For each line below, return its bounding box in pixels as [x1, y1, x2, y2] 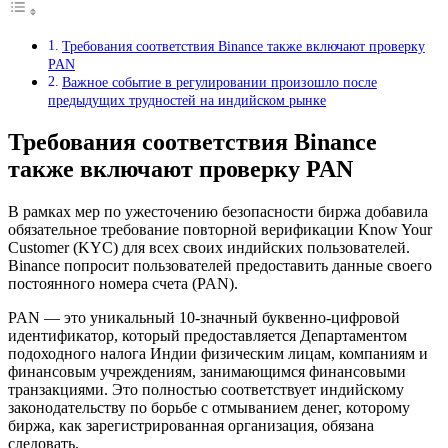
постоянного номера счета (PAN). [8, 274, 238, 292]
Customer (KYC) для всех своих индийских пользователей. [8, 238, 410, 256]
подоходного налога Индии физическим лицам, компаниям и [8, 344, 428, 362]
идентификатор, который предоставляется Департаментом [8, 326, 407, 344]
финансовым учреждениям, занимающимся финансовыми [8, 362, 406, 380]
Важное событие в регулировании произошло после [61, 73, 377, 90]
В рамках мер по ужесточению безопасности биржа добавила [8, 202, 428, 220]
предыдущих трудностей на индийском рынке [48, 91, 326, 108]
